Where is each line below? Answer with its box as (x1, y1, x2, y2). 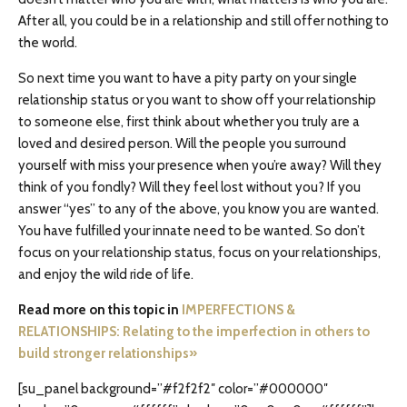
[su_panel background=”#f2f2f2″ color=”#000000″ (18, 381, 328, 397)
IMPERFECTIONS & (182, 302, 295, 318)
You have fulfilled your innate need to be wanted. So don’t (18, 223, 365, 239)
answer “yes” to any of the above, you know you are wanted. (18, 201, 379, 217)
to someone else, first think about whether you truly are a (18, 114, 360, 130)
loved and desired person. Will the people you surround (18, 135, 346, 152)
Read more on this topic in (18, 302, 182, 318)
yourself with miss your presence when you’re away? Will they (18, 157, 382, 174)
